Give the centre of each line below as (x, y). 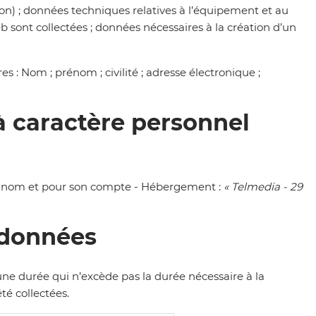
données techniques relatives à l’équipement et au (156, 11)
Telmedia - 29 (267, 186)
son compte (100, 186)
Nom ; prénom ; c (66, 73)
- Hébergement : (179, 186)
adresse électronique (202, 73)
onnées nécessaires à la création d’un (199, 28)
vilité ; (130, 73)
